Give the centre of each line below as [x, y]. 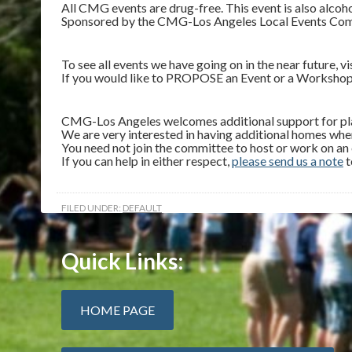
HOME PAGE [117, 310]
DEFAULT [142, 208]
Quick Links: [123, 261]
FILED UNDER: [92, 208]
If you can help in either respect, [147, 161]
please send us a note [288, 161]
